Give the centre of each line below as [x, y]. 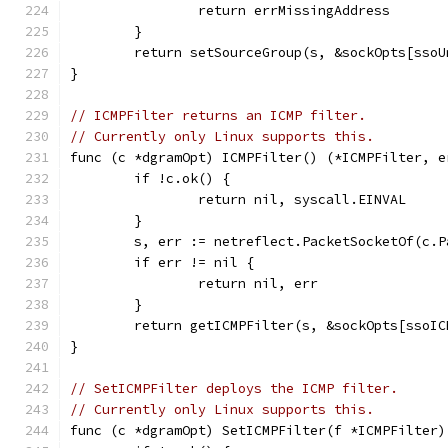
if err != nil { [194, 262]
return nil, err [258, 283]
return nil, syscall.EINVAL [302, 199]
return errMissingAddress [294, 10]
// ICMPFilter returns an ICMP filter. [218, 115]
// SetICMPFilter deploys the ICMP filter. [234, 388]
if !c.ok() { [182, 178]
